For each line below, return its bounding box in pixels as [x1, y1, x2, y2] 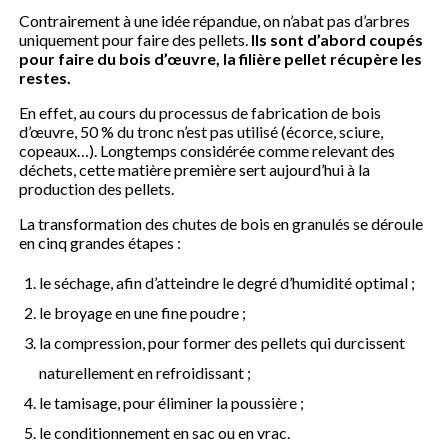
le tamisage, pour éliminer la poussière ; [39, 392, 305, 412]
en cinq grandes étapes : [19, 232, 182, 252]
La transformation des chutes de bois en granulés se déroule [19, 213, 424, 233]
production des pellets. [19, 178, 175, 198]
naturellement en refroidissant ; [39, 362, 252, 382]
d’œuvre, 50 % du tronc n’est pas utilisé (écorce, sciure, [19, 121, 384, 141]
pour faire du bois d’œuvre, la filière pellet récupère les [19, 48, 423, 68]
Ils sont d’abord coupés [251, 29, 424, 49]
